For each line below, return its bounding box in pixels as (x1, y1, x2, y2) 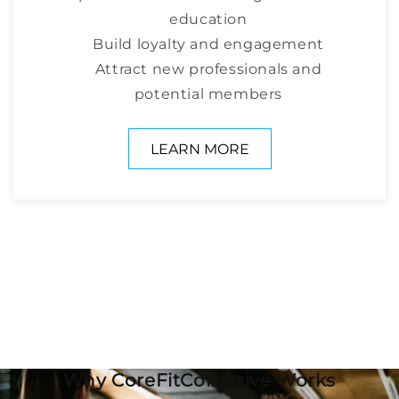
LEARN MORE (150, 140, 249, 158)
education (169, 11, 248, 28)
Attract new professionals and (94, 61, 322, 78)
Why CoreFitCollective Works (62, 370, 337, 392)
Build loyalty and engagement (93, 36, 324, 53)
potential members (134, 85, 283, 103)
